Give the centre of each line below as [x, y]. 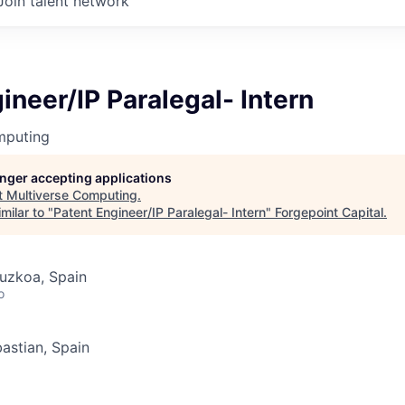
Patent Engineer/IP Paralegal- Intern [160, 212]
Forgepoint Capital [329, 212]
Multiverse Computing [72, 195]
